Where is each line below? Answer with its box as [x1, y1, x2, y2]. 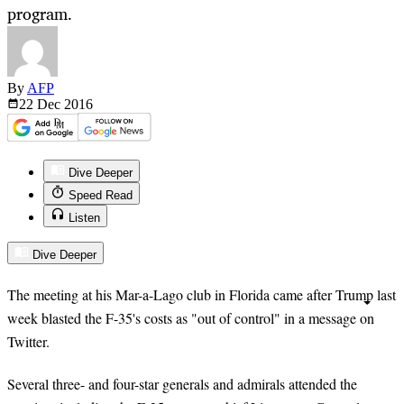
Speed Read [69, 188, 133, 203]
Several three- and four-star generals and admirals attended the [7, 373, 357, 393]
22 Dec [19, 96, 64, 113]
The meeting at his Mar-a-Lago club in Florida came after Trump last [7, 285, 396, 305]
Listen [69, 211, 100, 225]
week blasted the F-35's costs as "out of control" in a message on [7, 308, 374, 328]
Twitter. [7, 332, 50, 352]
